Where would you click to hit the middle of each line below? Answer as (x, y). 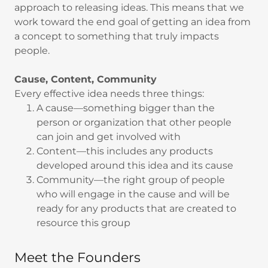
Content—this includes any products (124, 151)
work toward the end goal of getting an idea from (133, 22)
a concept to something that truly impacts (117, 36)
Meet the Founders (77, 258)
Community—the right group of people (130, 180)
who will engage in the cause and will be (133, 194)
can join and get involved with (108, 137)
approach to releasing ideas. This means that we (129, 7)
